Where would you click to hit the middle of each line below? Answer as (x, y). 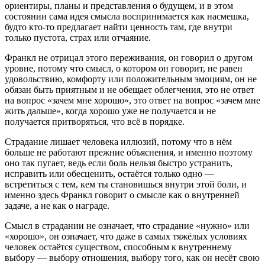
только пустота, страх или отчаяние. (78, 37)
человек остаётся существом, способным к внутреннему (118, 247)
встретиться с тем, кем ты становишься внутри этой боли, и (126, 184)
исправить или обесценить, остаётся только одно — (109, 173)
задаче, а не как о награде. (57, 205)
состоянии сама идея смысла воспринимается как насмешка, (127, 16)
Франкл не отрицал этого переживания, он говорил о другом (129, 57)
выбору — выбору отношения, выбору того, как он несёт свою (132, 257)
